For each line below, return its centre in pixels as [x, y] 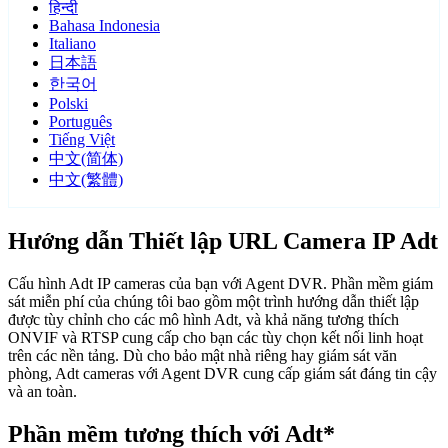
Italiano [72, 44]
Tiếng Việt [82, 140]
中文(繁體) [86, 180]
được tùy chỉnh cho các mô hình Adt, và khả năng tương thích [203, 320]
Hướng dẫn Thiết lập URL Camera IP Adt [223, 241]
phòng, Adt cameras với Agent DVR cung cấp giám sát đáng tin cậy [222, 374]
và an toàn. [42, 392]
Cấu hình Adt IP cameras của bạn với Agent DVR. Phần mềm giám [220, 284]
